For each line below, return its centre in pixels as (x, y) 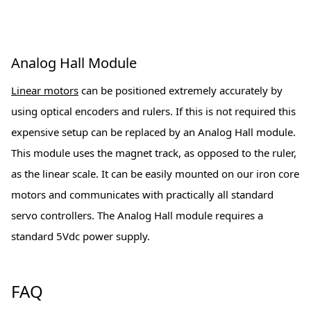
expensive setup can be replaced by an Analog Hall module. (153, 132)
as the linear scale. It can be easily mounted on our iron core (155, 174)
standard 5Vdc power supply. (81, 236)
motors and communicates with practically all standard (142, 195)
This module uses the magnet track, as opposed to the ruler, (154, 153)
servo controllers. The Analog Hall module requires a (137, 216)
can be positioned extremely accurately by (180, 91)
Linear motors (45, 91)
